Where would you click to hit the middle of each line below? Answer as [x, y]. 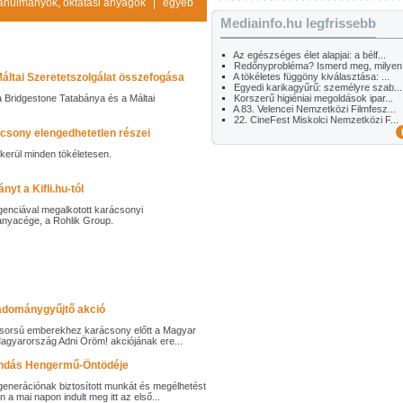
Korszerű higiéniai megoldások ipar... [313, 98]
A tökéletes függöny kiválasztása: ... [311, 76]
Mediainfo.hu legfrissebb [298, 23]
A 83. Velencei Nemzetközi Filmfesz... [314, 109]
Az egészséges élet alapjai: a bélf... [309, 55]
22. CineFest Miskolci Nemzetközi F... [316, 120]
